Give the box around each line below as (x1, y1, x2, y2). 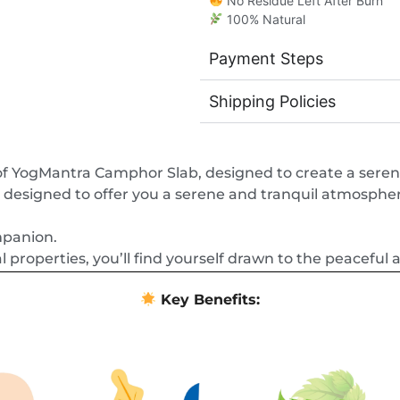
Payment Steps (209, 48, 323, 68)
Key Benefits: (156, 291, 261, 309)
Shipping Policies (209, 91, 336, 111)
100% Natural (222, 11, 305, 27)
